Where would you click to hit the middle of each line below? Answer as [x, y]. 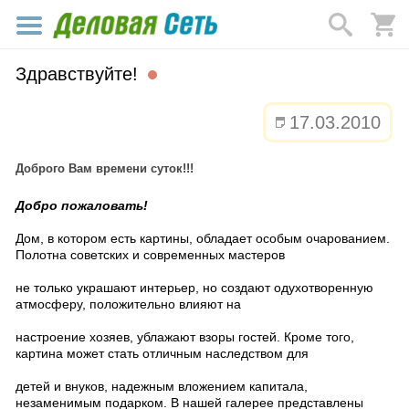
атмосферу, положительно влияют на [128, 304]
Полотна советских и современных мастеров [150, 255]
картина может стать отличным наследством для [162, 353]
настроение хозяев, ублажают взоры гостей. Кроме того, [185, 337]
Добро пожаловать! [82, 205]
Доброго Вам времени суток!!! [105, 168]
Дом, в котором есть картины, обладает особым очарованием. [203, 238]
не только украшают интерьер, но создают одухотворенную [194, 288]
